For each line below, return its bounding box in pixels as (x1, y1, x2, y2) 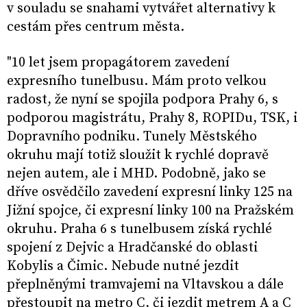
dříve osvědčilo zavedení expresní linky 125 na (7, 184, 293, 201)
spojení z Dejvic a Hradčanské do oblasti (7, 239, 258, 257)
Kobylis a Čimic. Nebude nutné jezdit (7, 258, 239, 275)
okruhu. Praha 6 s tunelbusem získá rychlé (7, 221, 272, 238)
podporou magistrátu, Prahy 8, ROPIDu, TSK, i (7, 110, 297, 127)
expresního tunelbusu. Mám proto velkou (7, 73, 267, 90)
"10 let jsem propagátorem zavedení (7, 54, 230, 72)
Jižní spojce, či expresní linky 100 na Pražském (7, 202, 294, 220)
